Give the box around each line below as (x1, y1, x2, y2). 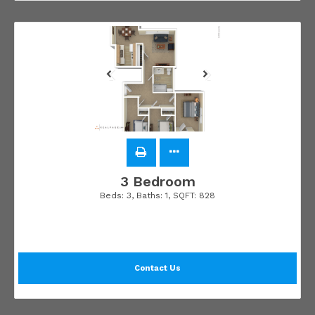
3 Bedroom (120, 173, 195, 191)
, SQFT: (168, 191, 199, 201)
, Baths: (131, 191, 165, 201)
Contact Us (134, 264, 181, 274)
